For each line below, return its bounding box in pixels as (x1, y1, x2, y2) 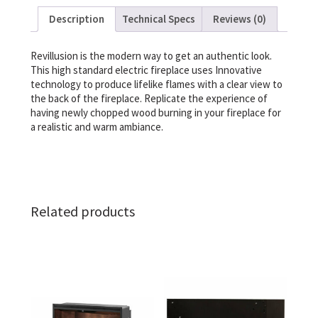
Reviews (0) (212, 12, 266, 26)
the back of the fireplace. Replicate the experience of (30, 91, 268, 105)
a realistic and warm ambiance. (30, 119, 163, 133)
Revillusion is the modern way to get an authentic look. (30, 48, 272, 62)
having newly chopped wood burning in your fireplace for (30, 105, 281, 119)
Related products (30, 202, 135, 221)
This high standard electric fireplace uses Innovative (30, 62, 262, 77)
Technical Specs (121, 12, 195, 26)
